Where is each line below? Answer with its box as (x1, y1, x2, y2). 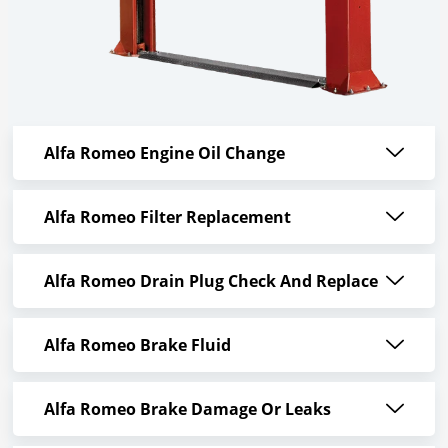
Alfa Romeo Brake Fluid (43, 334, 231, 357)
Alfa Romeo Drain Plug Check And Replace (43, 270, 378, 293)
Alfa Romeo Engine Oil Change (43, 142, 285, 165)
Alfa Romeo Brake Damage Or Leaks (43, 398, 331, 421)
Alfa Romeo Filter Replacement (43, 206, 291, 229)
